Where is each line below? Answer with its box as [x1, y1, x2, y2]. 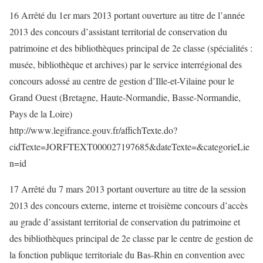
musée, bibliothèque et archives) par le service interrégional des [9, 58, 242, 70]
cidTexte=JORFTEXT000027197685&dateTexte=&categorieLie [9, 140, 249, 153]
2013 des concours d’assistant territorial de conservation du [9, 25, 227, 38]
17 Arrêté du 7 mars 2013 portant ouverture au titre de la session [9, 183, 246, 195]
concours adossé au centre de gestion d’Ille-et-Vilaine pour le [9, 75, 234, 87]
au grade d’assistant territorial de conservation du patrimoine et [9, 215, 240, 228]
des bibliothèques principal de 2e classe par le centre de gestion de [9, 232, 253, 244]
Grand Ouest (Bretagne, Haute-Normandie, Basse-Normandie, [9, 91, 241, 103]
